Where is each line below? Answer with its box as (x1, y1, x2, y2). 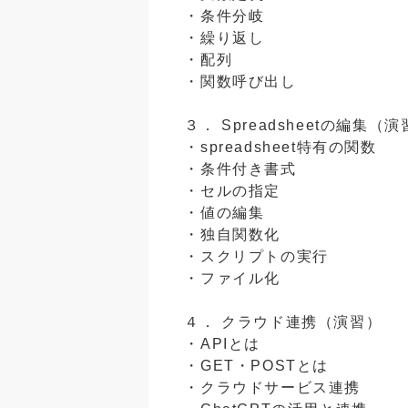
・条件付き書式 (184, 161, 297, 178)
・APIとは (184, 336, 260, 352)
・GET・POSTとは (184, 358, 329, 374)
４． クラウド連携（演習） (184, 314, 382, 331)
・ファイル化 (184, 270, 280, 287)
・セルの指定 (184, 183, 280, 199)
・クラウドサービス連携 (184, 380, 361, 396)
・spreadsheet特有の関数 (184, 139, 377, 156)
